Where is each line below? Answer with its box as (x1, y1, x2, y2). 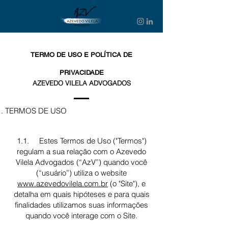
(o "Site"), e (108, 179, 146, 188)
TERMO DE (31, 51, 66, 59)
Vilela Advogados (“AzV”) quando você (16, 157, 147, 167)
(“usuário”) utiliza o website (36, 168, 127, 178)
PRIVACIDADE (59, 69, 104, 76)
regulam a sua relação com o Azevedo (17, 147, 146, 156)
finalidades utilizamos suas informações (15, 200, 148, 210)
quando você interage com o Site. (25, 211, 137, 220)
